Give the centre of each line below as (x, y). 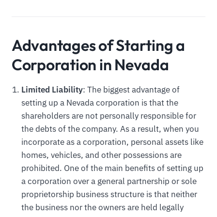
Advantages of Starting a (98, 45)
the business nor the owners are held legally (102, 208)
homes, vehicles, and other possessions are (101, 155)
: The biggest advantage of (131, 90)
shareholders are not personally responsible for (108, 116)
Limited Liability (52, 90)
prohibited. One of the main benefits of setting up (112, 168)
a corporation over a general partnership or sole (109, 181)
